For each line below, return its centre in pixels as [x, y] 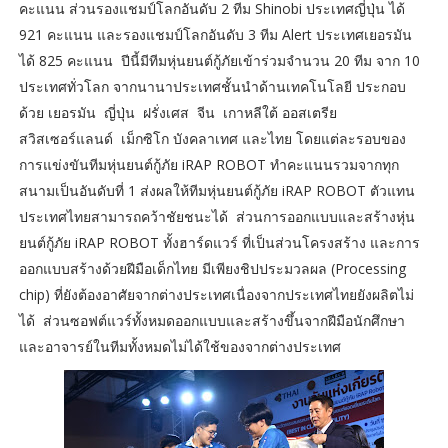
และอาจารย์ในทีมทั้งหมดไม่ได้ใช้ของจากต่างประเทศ [179, 347]
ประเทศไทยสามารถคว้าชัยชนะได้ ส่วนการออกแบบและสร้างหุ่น [216, 217]
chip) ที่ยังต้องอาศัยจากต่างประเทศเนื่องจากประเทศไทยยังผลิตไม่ [216, 295]
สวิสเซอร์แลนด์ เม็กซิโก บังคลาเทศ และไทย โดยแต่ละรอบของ [212, 139]
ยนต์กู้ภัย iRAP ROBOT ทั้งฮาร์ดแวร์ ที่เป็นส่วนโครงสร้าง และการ [219, 243]
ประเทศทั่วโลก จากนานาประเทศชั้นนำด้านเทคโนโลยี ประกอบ [212, 87]
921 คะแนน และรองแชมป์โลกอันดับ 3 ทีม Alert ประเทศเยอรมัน [217, 35]
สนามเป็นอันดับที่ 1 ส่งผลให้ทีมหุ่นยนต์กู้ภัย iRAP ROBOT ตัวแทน [216, 191]
